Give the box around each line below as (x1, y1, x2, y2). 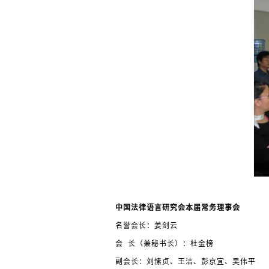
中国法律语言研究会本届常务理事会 (115, 204, 240, 213)
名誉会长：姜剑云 (115, 222, 178, 231)
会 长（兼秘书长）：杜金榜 (115, 240, 214, 249)
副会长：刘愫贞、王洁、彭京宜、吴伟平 (115, 258, 256, 267)
